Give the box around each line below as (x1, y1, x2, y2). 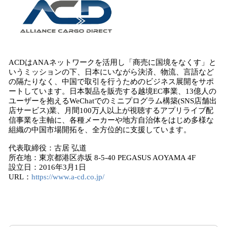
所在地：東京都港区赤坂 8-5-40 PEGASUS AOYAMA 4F (9, 154, 196, 162)
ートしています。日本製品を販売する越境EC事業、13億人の (9, 87, 216, 95)
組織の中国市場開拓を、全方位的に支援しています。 (9, 126, 193, 134)
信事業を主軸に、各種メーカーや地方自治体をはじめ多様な (9, 116, 214, 124)
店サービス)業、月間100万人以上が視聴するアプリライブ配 (9, 106, 213, 115)
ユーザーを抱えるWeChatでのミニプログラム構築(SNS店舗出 (9, 97, 217, 105)
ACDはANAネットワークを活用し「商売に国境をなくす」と (9, 58, 216, 66)
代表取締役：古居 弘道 (9, 144, 87, 152)
